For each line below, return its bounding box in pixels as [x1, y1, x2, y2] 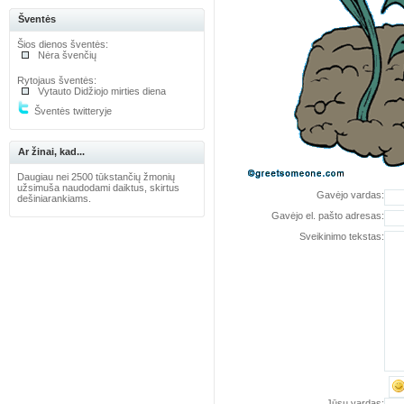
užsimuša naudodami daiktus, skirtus [16, 182, 179, 193]
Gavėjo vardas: [316, 189, 384, 200]
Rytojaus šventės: [16, 75, 96, 86]
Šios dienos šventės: [16, 39, 108, 50]
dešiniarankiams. [16, 193, 91, 204]
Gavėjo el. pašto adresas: [271, 210, 384, 221]
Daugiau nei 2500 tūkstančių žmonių [16, 171, 175, 182]
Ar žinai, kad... [17, 146, 85, 157]
